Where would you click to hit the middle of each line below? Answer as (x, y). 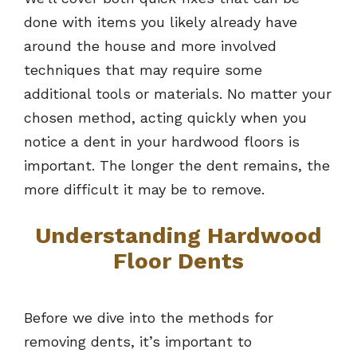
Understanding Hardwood (178, 236)
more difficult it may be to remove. (144, 190)
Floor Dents (178, 261)
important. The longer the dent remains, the (177, 166)
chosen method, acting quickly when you (165, 118)
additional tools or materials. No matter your (178, 94)
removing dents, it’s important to (138, 342)
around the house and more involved (150, 46)
